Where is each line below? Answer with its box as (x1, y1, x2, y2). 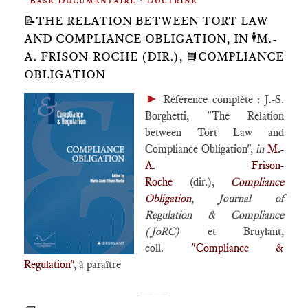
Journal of (218, 192, 284, 205)
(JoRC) (145, 225, 208, 238)
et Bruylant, (207, 225, 284, 238)
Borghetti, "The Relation (145, 109, 284, 122)
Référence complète (163, 93, 253, 106)
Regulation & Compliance (145, 208, 284, 221)
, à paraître (74, 258, 121, 271)
